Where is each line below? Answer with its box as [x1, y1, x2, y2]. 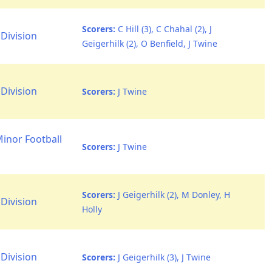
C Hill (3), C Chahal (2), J [115, 23, 212, 35]
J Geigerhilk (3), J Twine [115, 251, 211, 263]
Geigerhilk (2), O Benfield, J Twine [82, 38, 217, 49]
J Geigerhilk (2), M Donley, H [115, 189, 230, 200]
